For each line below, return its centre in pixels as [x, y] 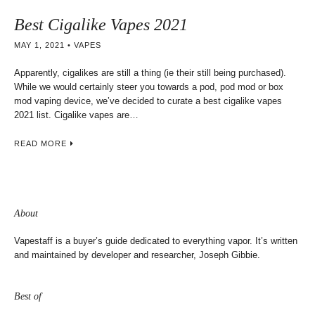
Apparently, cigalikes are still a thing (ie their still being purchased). [150, 73]
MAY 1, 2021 [39, 45]
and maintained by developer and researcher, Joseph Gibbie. [137, 255]
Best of [28, 296]
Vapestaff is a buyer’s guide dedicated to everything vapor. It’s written [156, 241]
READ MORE [40, 143]
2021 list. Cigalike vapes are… [76, 115]
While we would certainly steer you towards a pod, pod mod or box [149, 87]
